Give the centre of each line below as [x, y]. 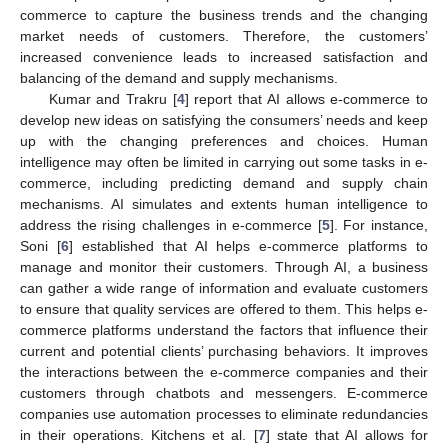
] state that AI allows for [347, 434]
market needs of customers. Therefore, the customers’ [224, 35]
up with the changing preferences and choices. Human [224, 140]
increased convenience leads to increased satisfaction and [224, 56]
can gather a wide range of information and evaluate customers [224, 287]
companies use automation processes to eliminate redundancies [224, 413]
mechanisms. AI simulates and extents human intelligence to [224, 203]
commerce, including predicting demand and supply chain [224, 182]
